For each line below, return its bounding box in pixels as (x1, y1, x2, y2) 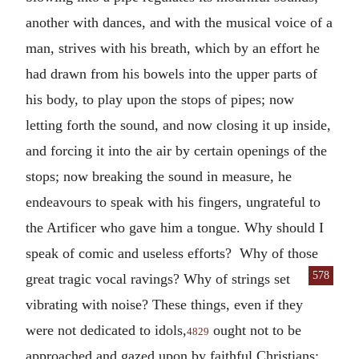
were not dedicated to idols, (26, 322, 187, 338)
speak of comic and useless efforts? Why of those (26, 245, 318, 261)
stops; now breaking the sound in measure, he (26, 168, 292, 184)
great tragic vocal (26, 271, 131, 287)
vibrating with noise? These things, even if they (26, 296, 303, 313)
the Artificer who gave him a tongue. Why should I (26, 220, 324, 236)
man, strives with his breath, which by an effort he (26, 40, 320, 56)
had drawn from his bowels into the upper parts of (26, 66, 317, 82)
